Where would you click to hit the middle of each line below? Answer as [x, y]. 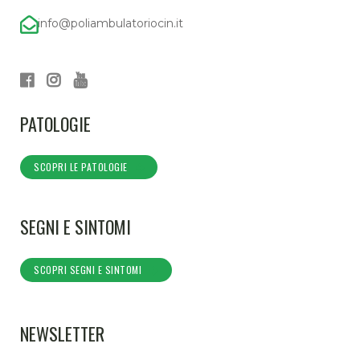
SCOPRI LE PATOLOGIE [81, 166]
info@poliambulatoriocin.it [110, 23]
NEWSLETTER [62, 333]
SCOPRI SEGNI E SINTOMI [88, 269]
